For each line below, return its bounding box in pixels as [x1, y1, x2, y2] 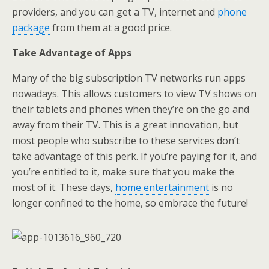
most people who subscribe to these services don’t [12, 134, 240, 147]
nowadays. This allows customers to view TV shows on [12, 87, 256, 100]
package [12, 21, 50, 34]
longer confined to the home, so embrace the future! [12, 196, 248, 210]
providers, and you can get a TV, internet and [12, 5, 217, 19]
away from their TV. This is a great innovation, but [12, 118, 238, 131]
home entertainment [115, 181, 209, 194]
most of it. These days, [12, 181, 115, 194]
